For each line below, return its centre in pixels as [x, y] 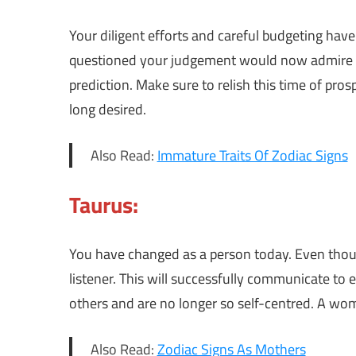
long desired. [108, 110]
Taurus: [104, 205]
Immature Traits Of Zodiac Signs [252, 156]
